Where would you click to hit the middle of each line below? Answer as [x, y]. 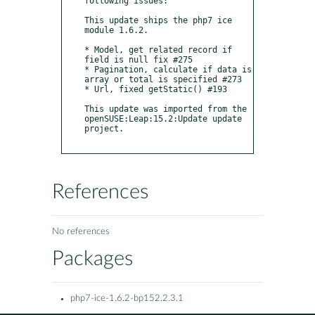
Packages [92, 259]
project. [104, 128]
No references [81, 232]
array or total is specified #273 [163, 79]
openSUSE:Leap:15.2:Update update [163, 118]
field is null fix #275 [139, 59]
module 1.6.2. [116, 30]
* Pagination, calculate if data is [168, 69]
